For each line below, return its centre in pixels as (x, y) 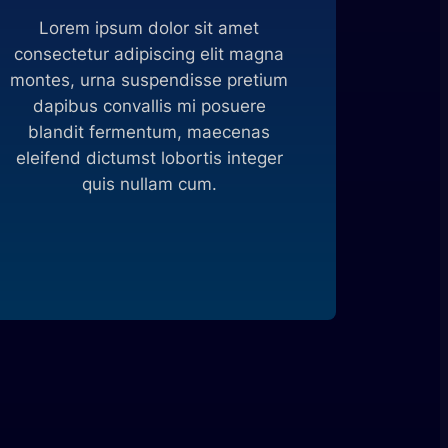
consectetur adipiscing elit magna (149, 53)
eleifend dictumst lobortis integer (149, 157)
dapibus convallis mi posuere (149, 105)
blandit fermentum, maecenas (149, 131)
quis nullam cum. (149, 183)
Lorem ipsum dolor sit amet (149, 27)
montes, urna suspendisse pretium (149, 79)
